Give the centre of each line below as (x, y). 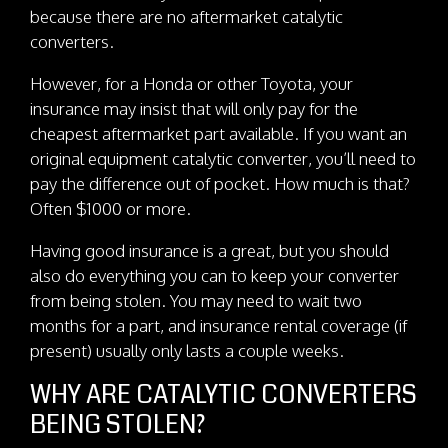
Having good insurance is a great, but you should (209, 250)
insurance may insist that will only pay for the (194, 108)
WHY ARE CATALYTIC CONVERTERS (223, 394)
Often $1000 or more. (110, 208)
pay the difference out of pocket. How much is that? (220, 183)
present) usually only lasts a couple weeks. (187, 350)
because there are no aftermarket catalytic (186, 16)
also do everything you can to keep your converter (214, 275)
